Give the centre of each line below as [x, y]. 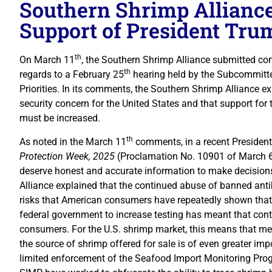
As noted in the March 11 [73, 141]
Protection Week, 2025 [68, 156]
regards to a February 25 [72, 75]
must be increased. [60, 118]
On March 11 [47, 60]
